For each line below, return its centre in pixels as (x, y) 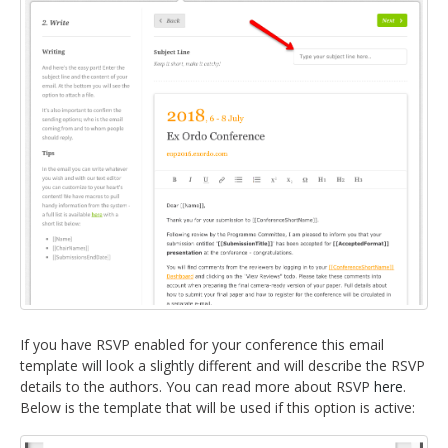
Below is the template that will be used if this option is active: (217, 407)
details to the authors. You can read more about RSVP (197, 386)
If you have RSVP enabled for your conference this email (202, 344)
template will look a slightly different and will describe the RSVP (222, 365)
